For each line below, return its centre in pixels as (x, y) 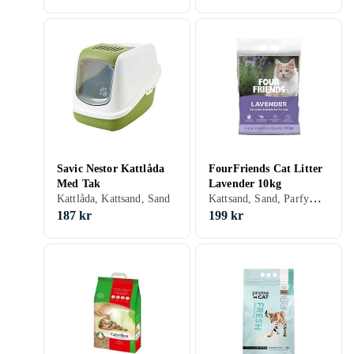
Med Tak (79, 184)
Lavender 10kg (245, 184)
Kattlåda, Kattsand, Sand (114, 199)
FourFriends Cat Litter (266, 169)
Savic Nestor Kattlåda (111, 169)
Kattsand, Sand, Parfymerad (315, 198)
